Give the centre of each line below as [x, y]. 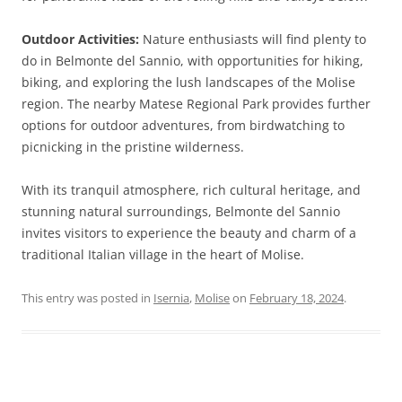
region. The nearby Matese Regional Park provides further [196, 104]
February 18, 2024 [297, 298]
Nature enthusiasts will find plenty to [253, 39]
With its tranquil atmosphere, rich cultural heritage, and [191, 190]
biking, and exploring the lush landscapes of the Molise [188, 82]
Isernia [171, 298]
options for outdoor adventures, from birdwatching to [183, 125]
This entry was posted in [87, 298]
